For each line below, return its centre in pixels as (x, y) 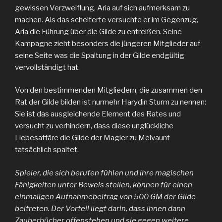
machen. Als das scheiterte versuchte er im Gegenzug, (107, 20)
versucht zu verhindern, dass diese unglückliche (94, 126)
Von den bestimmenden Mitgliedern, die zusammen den (109, 90)
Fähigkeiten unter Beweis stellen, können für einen (104, 185)
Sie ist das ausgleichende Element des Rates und (98, 114)
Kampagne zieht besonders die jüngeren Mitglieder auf (108, 43)
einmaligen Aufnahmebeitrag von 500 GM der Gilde (105, 196)
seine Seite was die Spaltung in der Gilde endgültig (100, 55)
